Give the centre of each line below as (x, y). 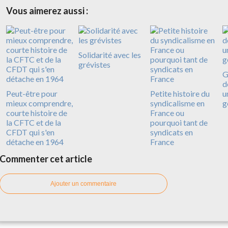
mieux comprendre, (39, 103)
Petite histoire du (180, 93)
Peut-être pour (32, 93)
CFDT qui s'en (30, 132)
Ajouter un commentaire (83, 183)
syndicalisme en (177, 103)
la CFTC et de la (34, 122)
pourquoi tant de (179, 122)
